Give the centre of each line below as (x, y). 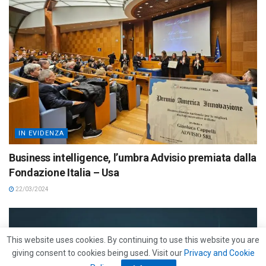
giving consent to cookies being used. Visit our (98, 253)
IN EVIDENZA (41, 133)
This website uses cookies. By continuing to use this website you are (133, 240)
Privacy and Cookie (219, 253)
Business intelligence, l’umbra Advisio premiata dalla (133, 157)
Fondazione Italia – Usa (64, 172)
